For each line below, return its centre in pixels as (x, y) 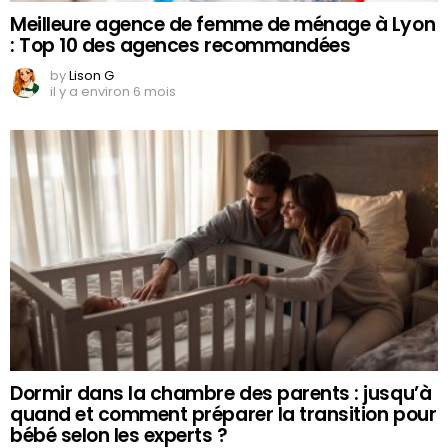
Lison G (91, 76)
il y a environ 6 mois (113, 92)
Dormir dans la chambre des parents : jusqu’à (221, 394)
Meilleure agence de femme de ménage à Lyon (223, 25)
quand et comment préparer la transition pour (223, 415)
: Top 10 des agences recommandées (180, 46)
